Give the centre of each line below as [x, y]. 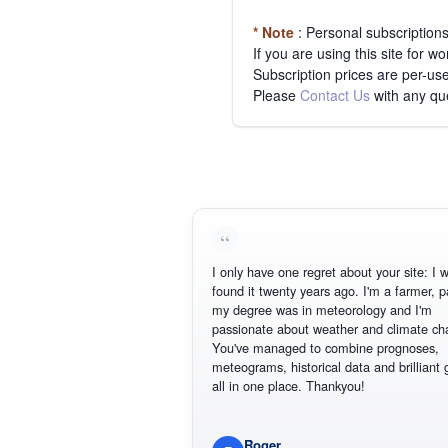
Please [276, 94]
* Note [273, 31]
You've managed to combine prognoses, [304, 347]
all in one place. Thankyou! [267, 385]
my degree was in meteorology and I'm [300, 309]
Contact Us [335, 94]
